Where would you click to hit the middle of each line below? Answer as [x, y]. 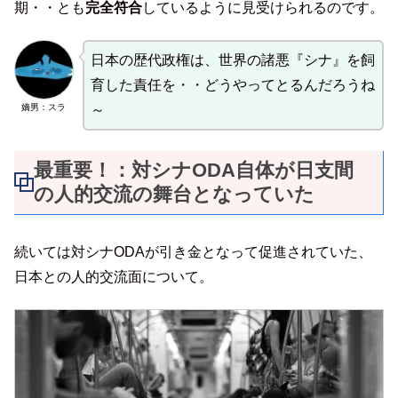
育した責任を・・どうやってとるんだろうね [232, 85]
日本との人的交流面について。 [114, 276]
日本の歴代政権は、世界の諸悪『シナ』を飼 [232, 60]
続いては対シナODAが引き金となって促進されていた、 [193, 251]
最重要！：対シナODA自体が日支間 [194, 171]
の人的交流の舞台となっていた [174, 195]
